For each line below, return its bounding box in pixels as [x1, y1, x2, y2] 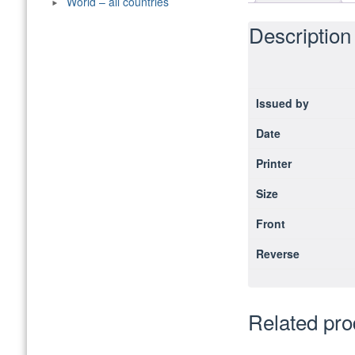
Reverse [255, 245, 300, 261]
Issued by [255, 94, 309, 111]
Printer [255, 155, 292, 171]
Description [248, 19, 351, 49]
